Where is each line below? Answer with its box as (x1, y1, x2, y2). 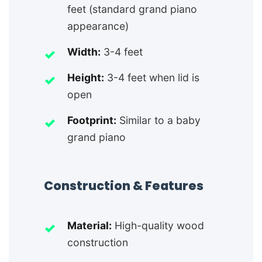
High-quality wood (112, 219, 204, 232)
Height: (67, 71, 104, 84)
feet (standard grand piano (67, 3, 197, 16)
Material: (67, 219, 112, 232)
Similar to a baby (116, 114, 201, 127)
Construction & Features (44, 177, 204, 195)
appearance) (67, 20, 129, 33)
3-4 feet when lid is (104, 71, 199, 84)
